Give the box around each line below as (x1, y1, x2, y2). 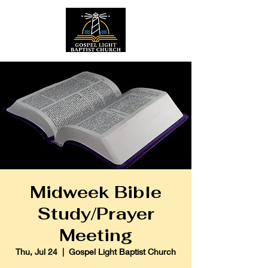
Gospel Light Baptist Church (69, 246, 176, 257)
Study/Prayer (37, 203, 154, 224)
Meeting (59, 224, 132, 246)
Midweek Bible (30, 181, 162, 203)
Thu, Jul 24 (16, 246, 57, 257)
